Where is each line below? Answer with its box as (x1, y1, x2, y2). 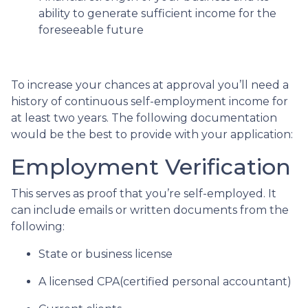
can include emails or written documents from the (11, 203, 289, 217)
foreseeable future (38, 23, 144, 36)
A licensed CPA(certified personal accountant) (38, 275, 291, 288)
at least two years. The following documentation (11, 111, 277, 124)
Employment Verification (11, 153, 291, 180)
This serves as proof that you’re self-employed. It (11, 187, 276, 200)
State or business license (38, 247, 173, 261)
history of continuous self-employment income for (11, 95, 288, 108)
